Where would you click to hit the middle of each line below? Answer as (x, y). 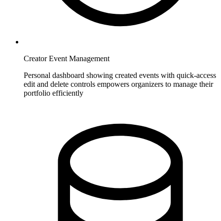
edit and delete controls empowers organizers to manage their (118, 84)
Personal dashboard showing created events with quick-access (120, 75)
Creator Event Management (67, 59)
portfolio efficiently (54, 93)
